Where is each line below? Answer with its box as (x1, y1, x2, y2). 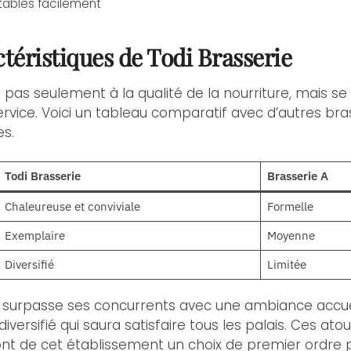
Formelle (266, 199, 313, 215)
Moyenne (266, 228, 315, 244)
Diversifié (4, 257, 54, 273)
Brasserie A (266, 168, 328, 184)
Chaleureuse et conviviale (4, 199, 140, 215)
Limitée (266, 257, 306, 273)
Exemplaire (4, 228, 65, 244)
